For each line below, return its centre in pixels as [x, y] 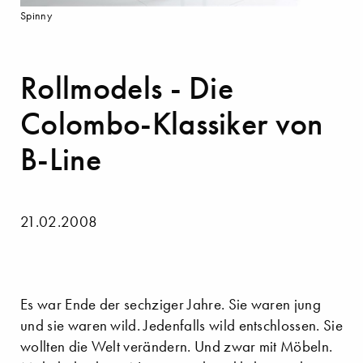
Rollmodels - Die [127, 88]
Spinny [36, 16]
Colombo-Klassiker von [172, 124]
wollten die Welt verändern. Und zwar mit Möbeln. [177, 347]
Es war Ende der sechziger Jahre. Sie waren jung [171, 305]
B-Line [61, 160]
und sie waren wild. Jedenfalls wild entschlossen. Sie [181, 326]
